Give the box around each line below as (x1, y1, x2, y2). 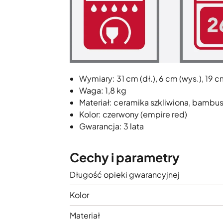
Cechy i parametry (70, 149, 180, 166)
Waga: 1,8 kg (79, 85, 128, 96)
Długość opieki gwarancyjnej (70, 169, 180, 180)
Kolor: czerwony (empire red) (79, 109, 187, 120)
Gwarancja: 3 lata (79, 121, 144, 132)
